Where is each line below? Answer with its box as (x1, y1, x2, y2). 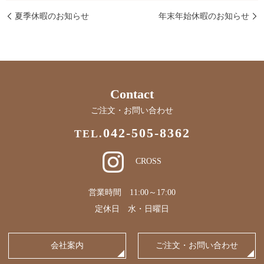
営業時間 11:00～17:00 (88, 188, 176, 197)
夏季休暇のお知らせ (15, 11, 89, 21)
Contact (110, 87, 154, 102)
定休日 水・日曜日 (95, 204, 169, 214)
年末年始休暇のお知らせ (159, 11, 249, 21)
